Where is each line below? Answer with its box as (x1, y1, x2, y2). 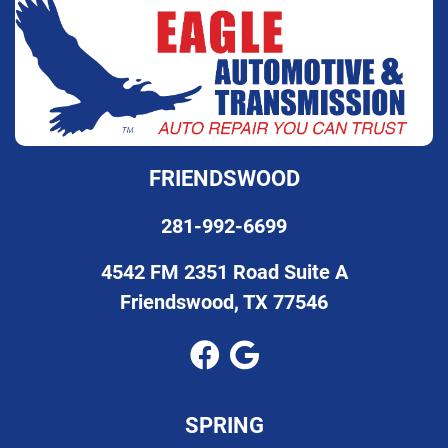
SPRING (184, 409, 264, 439)
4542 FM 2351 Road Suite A (100, 257, 348, 284)
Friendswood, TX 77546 (120, 287, 328, 314)
